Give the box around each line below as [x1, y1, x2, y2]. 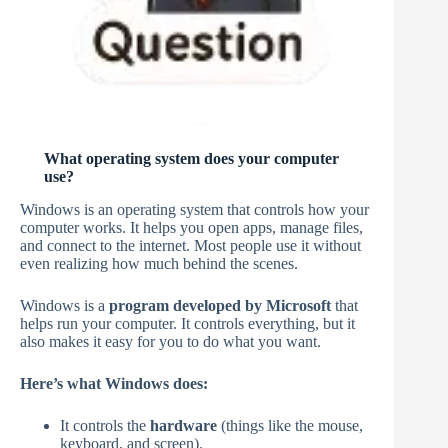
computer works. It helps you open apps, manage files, [20, 219, 363, 237]
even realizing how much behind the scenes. [20, 255, 298, 273]
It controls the [60, 417, 150, 435]
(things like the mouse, [217, 417, 363, 435]
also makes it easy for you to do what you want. [20, 333, 321, 351]
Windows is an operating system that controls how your [20, 201, 369, 219]
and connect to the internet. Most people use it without [20, 237, 361, 255]
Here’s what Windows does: [20, 375, 208, 393]
